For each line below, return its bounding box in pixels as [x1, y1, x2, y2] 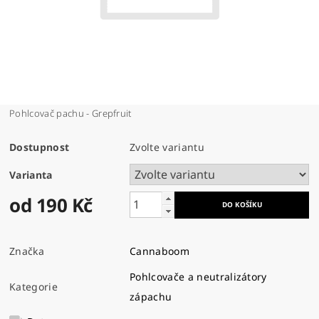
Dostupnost [9, 140, 70, 154]
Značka [9, 244, 45, 258]
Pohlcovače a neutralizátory [130, 269, 267, 283]
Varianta [9, 167, 53, 182]
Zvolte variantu [130, 140, 204, 154]
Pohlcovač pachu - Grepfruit [9, 106, 132, 120]
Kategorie [9, 279, 58, 293]
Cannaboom [130, 244, 189, 258]
